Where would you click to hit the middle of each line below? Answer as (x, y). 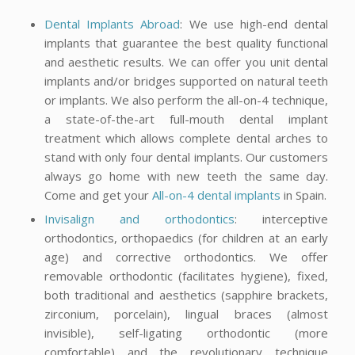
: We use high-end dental (254, 23)
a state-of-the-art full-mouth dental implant (186, 118)
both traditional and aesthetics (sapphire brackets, (186, 294)
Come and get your (98, 195)
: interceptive (282, 218)
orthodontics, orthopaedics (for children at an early (186, 237)
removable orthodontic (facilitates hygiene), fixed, (186, 275)
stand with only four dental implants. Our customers (186, 157)
